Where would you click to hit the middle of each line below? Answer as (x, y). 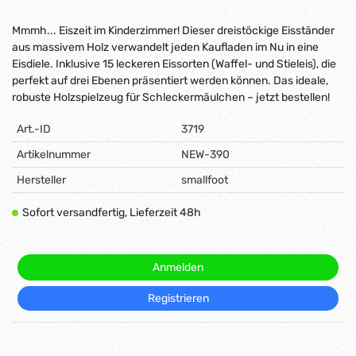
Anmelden (178, 267)
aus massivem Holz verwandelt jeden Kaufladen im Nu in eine (165, 47)
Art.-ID (34, 129)
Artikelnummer (54, 154)
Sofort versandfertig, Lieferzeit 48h (111, 212)
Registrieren (178, 298)
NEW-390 (205, 154)
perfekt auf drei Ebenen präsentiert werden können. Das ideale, (170, 80)
